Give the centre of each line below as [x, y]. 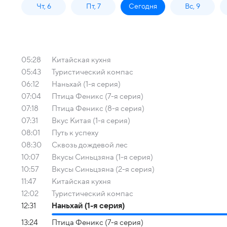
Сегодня [143, 6]
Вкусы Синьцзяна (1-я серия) [102, 157]
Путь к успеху [75, 133]
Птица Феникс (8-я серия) [98, 108]
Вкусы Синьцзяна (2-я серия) [103, 169]
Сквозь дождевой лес [90, 145]
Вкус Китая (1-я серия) [91, 121]
